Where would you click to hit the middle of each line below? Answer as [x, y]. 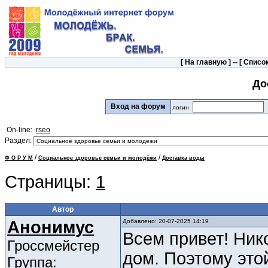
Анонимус [51, 228]
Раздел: [19, 141]
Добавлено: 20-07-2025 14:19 [166, 221]
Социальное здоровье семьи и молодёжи [98, 158]
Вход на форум [138, 107]
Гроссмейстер [53, 246]
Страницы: [50, 182]
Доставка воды [183, 158]
